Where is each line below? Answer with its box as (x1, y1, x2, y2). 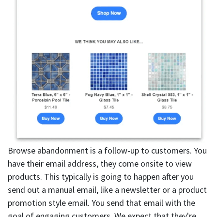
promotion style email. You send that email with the (8, 197, 195, 208)
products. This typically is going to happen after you (8, 170, 194, 182)
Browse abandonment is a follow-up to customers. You (8, 144, 207, 156)
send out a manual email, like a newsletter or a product (8, 184, 207, 195)
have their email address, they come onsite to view (8, 157, 192, 169)
